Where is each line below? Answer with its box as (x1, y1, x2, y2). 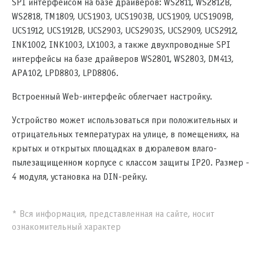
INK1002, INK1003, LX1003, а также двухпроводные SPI (12, 40, 230, 49)
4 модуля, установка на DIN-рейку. (12, 172, 147, 181)
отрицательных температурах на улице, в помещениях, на (12, 130, 239, 139)
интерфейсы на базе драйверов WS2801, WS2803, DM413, (12, 54, 233, 64)
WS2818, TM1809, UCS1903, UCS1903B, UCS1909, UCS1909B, (12, 12, 233, 21)
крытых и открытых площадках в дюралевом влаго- (12, 144, 217, 153)
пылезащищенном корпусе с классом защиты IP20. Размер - (12, 158, 249, 167)
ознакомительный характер (12, 222, 121, 232)
